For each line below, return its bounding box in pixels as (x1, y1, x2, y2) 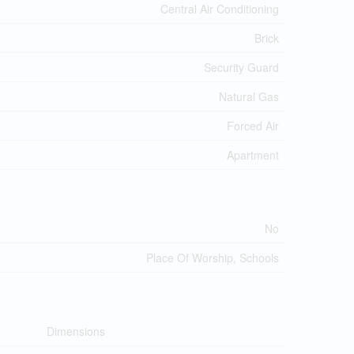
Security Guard (204, 58, 279, 75)
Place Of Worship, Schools (146, 249, 279, 265)
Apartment (227, 146, 279, 163)
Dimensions (47, 322, 105, 339)
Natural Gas (219, 88, 279, 104)
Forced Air (227, 117, 279, 134)
